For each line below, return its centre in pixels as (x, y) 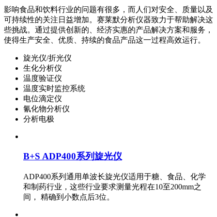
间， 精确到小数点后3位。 (69, 197)
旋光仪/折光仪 (47, 58)
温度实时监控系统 (54, 89)
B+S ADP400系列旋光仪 (73, 156)
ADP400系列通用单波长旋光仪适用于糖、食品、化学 (115, 176)
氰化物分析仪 (46, 109)
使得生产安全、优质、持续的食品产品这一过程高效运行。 (105, 40)
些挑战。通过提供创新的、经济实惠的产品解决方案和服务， (108, 30)
